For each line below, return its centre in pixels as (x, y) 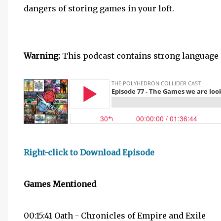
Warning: (43, 56)
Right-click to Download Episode (89, 152)
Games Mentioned (60, 184)
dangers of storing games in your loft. (99, 8)
